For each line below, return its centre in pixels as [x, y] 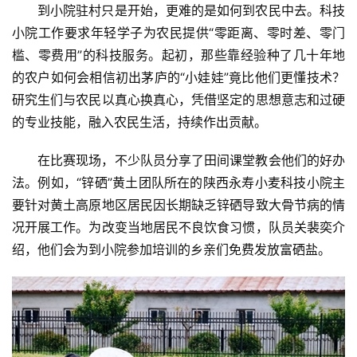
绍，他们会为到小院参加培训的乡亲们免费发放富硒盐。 [171, 250]
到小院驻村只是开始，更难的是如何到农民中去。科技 [191, 11]
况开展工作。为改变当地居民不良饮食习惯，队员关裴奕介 [178, 228]
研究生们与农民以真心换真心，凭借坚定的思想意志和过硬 [178, 100]
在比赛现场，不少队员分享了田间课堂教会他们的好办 [191, 161]
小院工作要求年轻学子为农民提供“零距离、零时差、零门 [178, 33]
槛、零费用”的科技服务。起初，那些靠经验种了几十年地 [178, 55]
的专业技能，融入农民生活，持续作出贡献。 [139, 122]
